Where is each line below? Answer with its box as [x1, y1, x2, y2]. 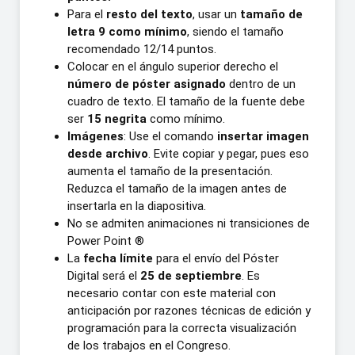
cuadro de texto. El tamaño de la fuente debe [67, 94, 305, 109]
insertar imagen [217, 128, 309, 143]
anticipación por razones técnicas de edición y [67, 303, 311, 318]
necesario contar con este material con [67, 285, 276, 300]
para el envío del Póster [153, 250, 279, 265]
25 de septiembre [140, 268, 242, 283]
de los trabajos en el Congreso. [67, 338, 231, 353]
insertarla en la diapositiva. [67, 198, 206, 213]
